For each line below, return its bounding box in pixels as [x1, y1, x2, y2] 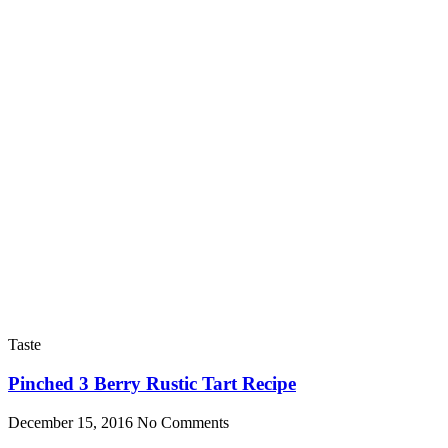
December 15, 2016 [8, 413, 137, 431]
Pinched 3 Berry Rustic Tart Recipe [8, 373, 296, 395]
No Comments [137, 413, 229, 431]
